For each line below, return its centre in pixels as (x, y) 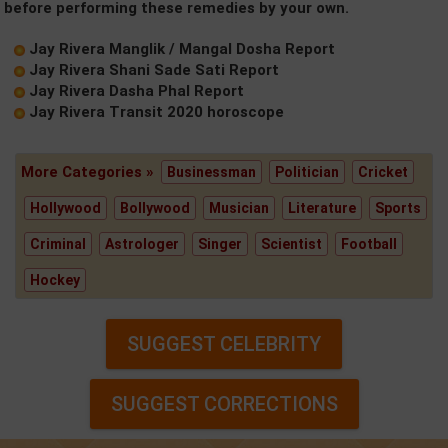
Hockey (55, 280)
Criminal (58, 244)
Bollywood (155, 208)
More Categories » (89, 172)
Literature (322, 208)
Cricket (383, 172)
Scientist (291, 244)
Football (369, 244)
